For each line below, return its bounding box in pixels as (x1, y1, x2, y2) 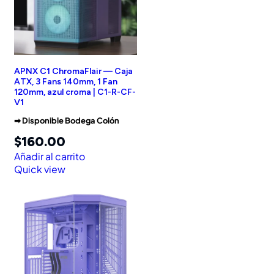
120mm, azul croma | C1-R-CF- (14, 87, 136, 98)
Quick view (14, 163, 65, 176)
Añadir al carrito (14, 150, 85, 163)
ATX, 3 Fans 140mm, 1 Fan (14, 76, 117, 87)
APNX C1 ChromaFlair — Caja (14, 66, 133, 77)
